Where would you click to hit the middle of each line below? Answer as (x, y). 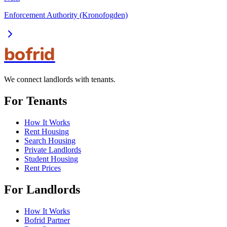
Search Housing (50, 140)
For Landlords (42, 189)
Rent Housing (47, 131)
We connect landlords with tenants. (60, 80)
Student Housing (51, 159)
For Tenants (35, 101)
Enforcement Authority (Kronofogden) (66, 15)
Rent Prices (43, 168)
